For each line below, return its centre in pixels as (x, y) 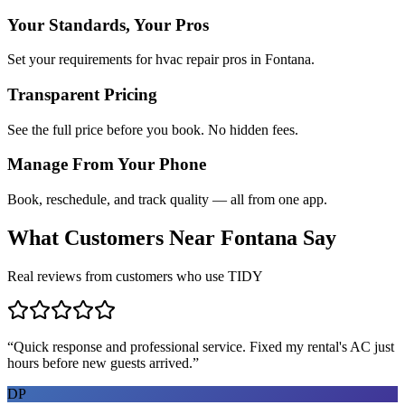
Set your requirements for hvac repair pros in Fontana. (161, 60)
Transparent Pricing (82, 94)
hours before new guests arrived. (100, 363)
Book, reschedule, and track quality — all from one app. (167, 200)
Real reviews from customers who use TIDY (135, 276)
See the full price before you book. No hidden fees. (153, 129)
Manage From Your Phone (107, 165)
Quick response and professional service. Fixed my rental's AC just (204, 346)
